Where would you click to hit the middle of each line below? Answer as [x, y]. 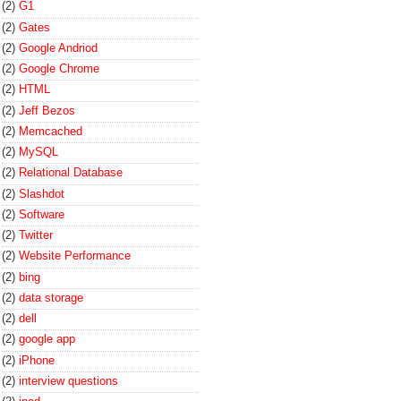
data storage [51, 297]
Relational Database [71, 173]
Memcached [51, 131]
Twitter [36, 235]
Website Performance [75, 256]
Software [42, 214]
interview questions [68, 380]
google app [47, 339]
